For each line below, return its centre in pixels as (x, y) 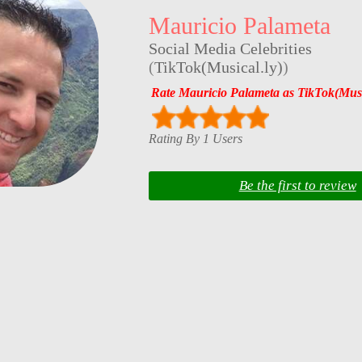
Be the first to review (297, 186)
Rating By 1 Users (195, 138)
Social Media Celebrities (230, 49)
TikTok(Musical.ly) (218, 67)
